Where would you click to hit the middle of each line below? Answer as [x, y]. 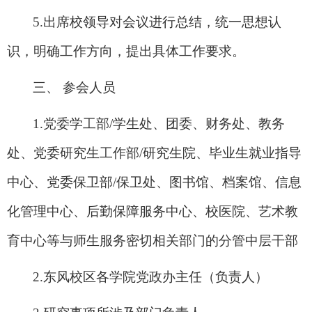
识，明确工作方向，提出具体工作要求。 [126, 51]
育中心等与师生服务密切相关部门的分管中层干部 [153, 240]
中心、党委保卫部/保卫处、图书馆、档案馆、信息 [154, 182]
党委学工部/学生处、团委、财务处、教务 [164, 123]
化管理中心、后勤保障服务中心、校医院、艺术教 [153, 211]
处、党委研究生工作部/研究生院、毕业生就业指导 [154, 153]
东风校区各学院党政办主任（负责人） [156, 276]
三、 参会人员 [74, 87]
